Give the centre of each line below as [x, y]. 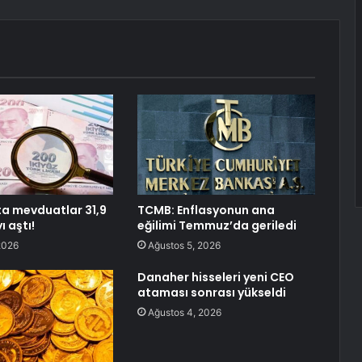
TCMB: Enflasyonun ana [206, 210]
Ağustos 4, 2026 [184, 313]
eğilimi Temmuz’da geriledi [217, 226]
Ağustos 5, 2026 [184, 246]
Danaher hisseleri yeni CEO [215, 278]
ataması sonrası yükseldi [211, 293]
